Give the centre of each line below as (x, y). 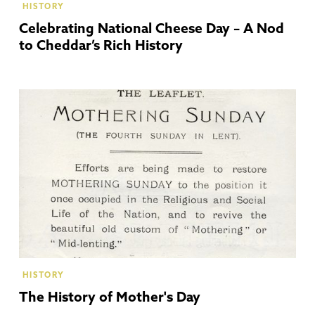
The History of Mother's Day (109, 298)
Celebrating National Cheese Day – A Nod (151, 30)
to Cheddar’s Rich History (101, 46)
